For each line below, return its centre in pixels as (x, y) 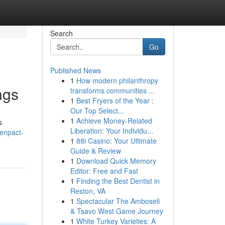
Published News (75, 70)
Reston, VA (88, 191)
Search (61, 33)
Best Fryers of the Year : (115, 100)
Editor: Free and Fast (104, 171)
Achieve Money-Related (114, 121)
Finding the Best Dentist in (118, 181)
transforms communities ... (112, 90)
